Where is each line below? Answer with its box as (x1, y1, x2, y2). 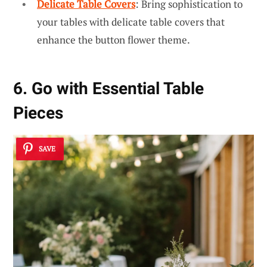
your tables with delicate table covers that (37, 15, 225, 29)
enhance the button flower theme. (37, 33, 190, 47)
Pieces (13, 103, 63, 123)
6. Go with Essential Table (13, 79, 204, 99)
